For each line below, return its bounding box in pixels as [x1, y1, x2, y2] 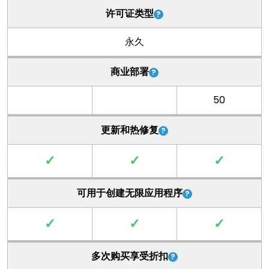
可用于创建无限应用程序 [77, 186, 183, 200]
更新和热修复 [101, 122, 159, 137]
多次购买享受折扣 [91, 249, 168, 263]
